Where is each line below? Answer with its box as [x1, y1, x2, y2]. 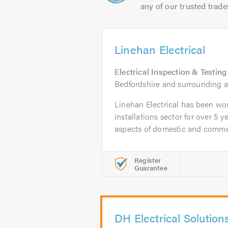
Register [134, 155, 161, 165]
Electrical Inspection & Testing [115, 66, 227, 77]
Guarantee [134, 163, 167, 173]
